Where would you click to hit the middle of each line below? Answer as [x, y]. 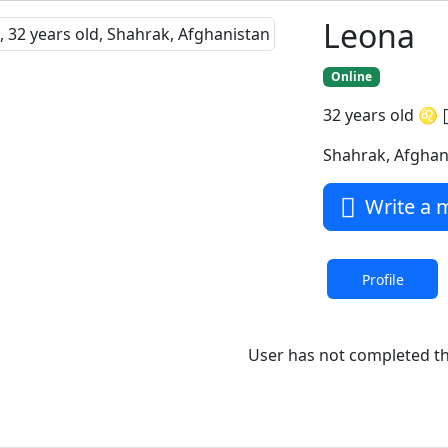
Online [351, 76]
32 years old [371, 115]
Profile [382, 280]
